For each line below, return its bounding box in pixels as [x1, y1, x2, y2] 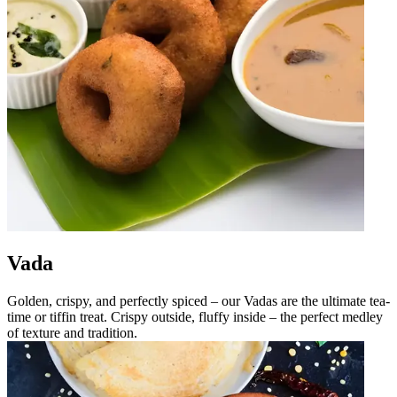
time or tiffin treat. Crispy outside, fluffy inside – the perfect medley [7, 309, 383, 325]
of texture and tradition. [7, 325, 137, 341]
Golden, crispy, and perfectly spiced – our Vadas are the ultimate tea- [7, 293, 390, 309]
